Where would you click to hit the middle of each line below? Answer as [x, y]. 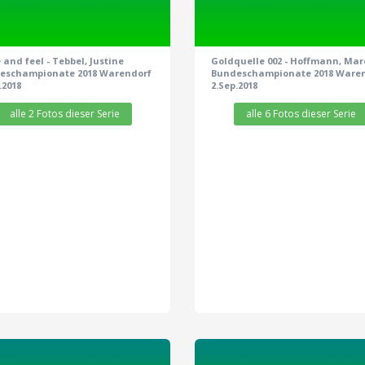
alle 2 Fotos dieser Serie [64, 114]
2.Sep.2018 [234, 86]
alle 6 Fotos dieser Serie [301, 114]
